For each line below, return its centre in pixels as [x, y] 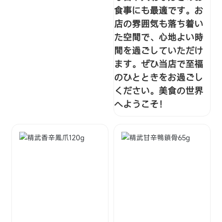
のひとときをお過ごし [159, 78]
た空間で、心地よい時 [159, 37]
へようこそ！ [141, 104]
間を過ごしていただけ [159, 51]
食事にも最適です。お [159, 11]
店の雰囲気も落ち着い [159, 24]
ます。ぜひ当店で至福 [159, 64]
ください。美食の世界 [159, 91]
